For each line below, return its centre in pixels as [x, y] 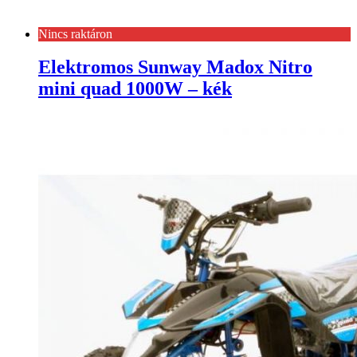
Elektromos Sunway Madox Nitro [175, 67]
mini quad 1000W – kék [135, 89]
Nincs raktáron [75, 33]
